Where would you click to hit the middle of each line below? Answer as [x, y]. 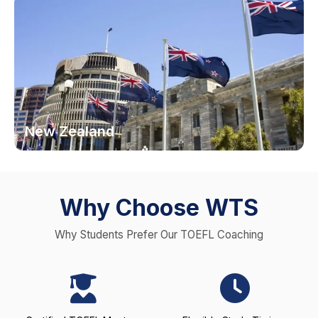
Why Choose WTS [159, 208]
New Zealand [70, 132]
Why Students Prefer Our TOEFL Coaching [159, 235]
